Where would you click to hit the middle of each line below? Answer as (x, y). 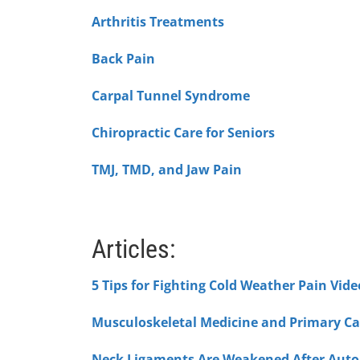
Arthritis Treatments (158, 22)
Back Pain (123, 59)
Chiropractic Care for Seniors (183, 133)
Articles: (133, 249)
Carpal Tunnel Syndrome (171, 96)
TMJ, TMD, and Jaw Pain (167, 170)
